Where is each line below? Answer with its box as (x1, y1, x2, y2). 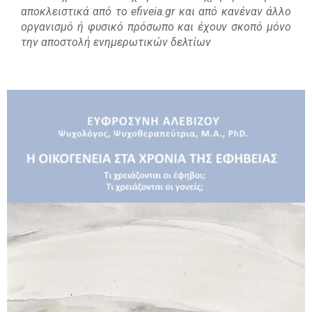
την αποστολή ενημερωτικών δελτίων (21, 36, 211, 49)
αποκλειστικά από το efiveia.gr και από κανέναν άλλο (21, 5, 291, 19)
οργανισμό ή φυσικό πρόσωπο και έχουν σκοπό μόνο (21, 20, 291, 34)
